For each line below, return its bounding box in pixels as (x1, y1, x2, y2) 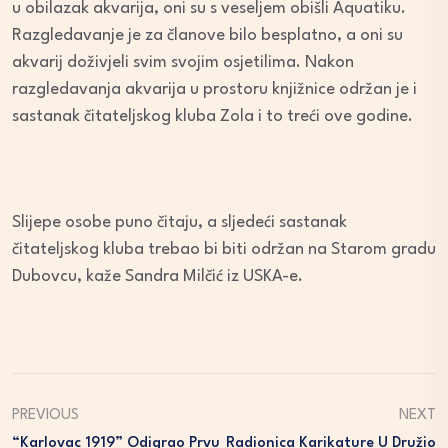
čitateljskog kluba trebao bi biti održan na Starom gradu (12, 241, 436, 259)
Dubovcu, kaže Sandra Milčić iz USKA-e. (12, 268, 303, 286)
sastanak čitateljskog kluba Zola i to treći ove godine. (12, 108, 413, 126)
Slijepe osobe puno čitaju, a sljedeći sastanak (12, 214, 347, 232)
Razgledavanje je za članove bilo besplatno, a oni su (12, 27, 403, 45)
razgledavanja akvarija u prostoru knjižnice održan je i (12, 81, 417, 99)
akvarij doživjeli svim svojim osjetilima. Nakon (12, 54, 354, 72)
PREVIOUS (12, 408, 79, 424)
